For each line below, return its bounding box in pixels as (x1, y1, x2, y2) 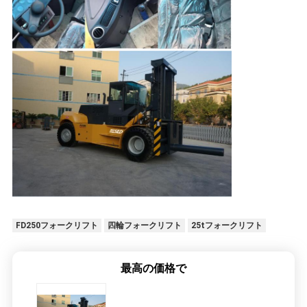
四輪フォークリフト (107, 221, 182, 231)
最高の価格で (121, 262, 186, 275)
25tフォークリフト (191, 221, 262, 231)
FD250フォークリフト (15, 221, 98, 231)
